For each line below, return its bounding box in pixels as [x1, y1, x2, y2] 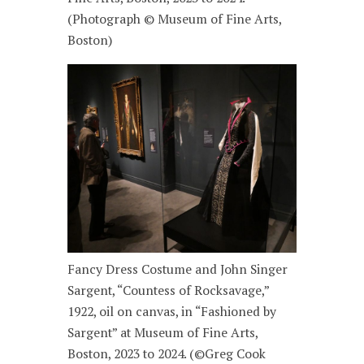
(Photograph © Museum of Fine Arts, [67, 10, 282, 28]
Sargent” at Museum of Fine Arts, [67, 324, 258, 342]
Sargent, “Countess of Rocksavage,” [67, 282, 270, 300]
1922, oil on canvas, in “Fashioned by [67, 303, 277, 321]
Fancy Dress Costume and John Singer [67, 261, 288, 279]
